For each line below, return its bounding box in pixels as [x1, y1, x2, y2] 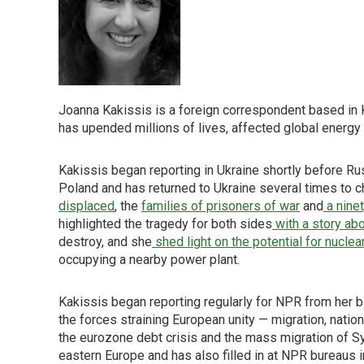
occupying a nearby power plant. [58, 252, 240, 267]
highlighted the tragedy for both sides [58, 216, 272, 232]
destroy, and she [58, 234, 152, 249]
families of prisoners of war [141, 198, 300, 214]
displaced [58, 198, 115, 214]
